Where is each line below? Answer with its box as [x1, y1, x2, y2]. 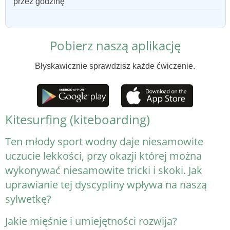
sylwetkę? [5, 192, 51, 206]
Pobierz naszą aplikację [49, 36, 181, 54]
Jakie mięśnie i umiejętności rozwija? [5, 214, 177, 228]
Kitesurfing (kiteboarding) [5, 111, 150, 128]
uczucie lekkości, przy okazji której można [5, 149, 202, 163]
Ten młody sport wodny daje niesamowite [5, 135, 203, 149]
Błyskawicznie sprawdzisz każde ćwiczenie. [35, 61, 195, 70]
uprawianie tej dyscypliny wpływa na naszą [5, 178, 207, 192]
